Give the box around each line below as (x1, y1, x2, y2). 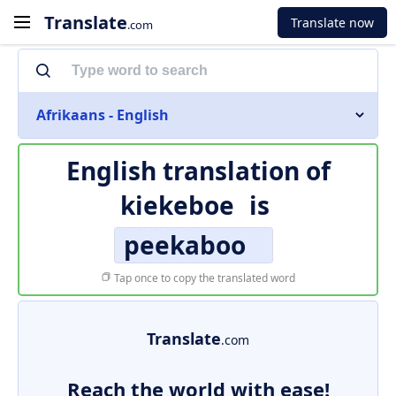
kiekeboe (120, 188, 234, 222)
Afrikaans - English (36, 105, 169, 125)
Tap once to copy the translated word (111, 270, 295, 286)
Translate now (291, 13, 374, 31)
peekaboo (124, 228, 246, 262)
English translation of (65, 154, 331, 187)
